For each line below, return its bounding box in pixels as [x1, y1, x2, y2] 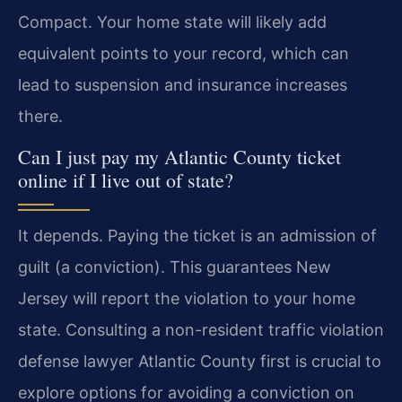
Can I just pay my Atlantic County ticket [18, 143, 341, 170]
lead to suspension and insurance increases [18, 75, 347, 95]
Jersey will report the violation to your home [18, 288, 355, 308]
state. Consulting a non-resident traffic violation [18, 319, 384, 339]
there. [18, 107, 63, 127]
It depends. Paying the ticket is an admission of [18, 225, 377, 245]
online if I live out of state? [18, 166, 233, 193]
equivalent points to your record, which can [18, 44, 349, 64]
